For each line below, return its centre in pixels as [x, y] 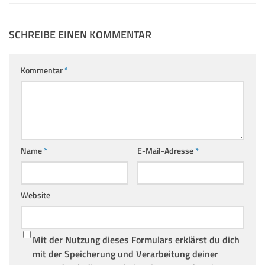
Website [35, 195]
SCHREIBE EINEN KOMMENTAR [80, 35]
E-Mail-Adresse [166, 151]
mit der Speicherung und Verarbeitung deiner [125, 254]
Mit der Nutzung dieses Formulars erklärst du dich [136, 240]
